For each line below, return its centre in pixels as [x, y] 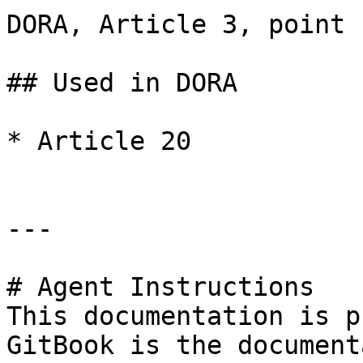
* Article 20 [99, 141]
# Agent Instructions [160, 287]
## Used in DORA [122, 83]
